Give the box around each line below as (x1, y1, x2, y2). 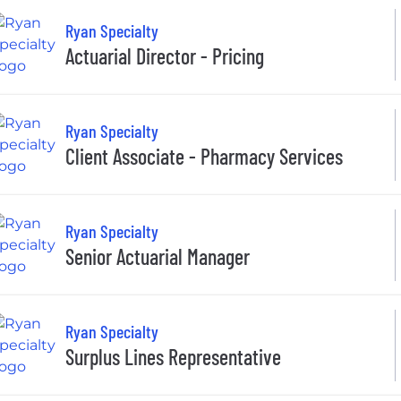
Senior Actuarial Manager (65, 243, 250, 270)
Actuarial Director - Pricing (65, 43, 264, 70)
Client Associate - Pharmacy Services (65, 143, 343, 170)
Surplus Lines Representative (65, 344, 281, 371)
